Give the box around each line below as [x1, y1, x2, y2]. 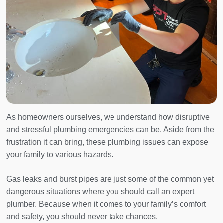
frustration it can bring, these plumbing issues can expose [6, 138, 208, 147]
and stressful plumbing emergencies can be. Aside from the [6, 125, 214, 134]
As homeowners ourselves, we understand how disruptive [6, 113, 210, 122]
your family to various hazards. [6, 150, 115, 159]
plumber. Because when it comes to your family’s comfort [6, 200, 206, 209]
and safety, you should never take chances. [6, 212, 158, 221]
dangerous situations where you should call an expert [6, 187, 194, 196]
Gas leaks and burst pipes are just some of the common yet [6, 175, 214, 184]
